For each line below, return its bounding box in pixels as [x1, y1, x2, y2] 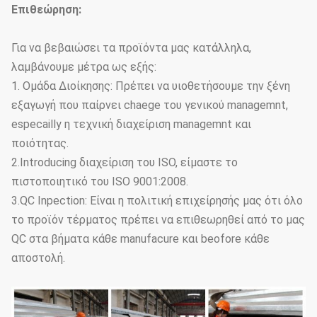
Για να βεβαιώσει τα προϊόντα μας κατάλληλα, [11, 41, 251, 55]
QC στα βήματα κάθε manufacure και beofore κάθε [11, 232, 270, 246]
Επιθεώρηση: [11, 3, 81, 17]
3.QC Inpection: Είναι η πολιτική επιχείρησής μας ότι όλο [11, 194, 303, 208]
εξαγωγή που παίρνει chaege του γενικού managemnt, [11, 98, 288, 113]
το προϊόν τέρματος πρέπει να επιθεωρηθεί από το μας [11, 213, 305, 227]
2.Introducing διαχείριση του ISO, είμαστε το [11, 156, 238, 170]
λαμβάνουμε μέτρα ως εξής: [11, 60, 156, 74]
